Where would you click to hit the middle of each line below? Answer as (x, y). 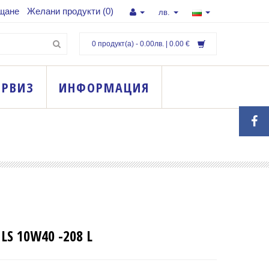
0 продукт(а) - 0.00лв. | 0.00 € (142, 44)
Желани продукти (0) (70, 11)
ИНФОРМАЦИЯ (104, 87)
